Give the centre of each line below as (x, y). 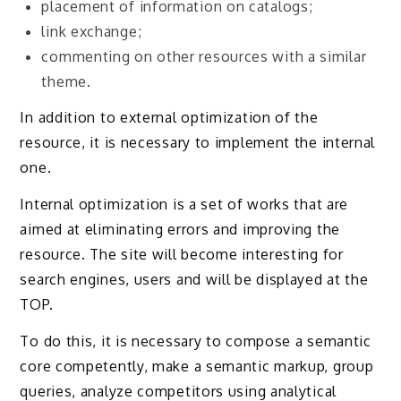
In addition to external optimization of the (169, 118)
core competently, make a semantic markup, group (197, 367)
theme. (66, 81)
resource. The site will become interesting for (182, 255)
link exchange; (92, 31)
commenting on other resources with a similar (204, 56)
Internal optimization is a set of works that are (184, 205)
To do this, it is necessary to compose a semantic (196, 341)
